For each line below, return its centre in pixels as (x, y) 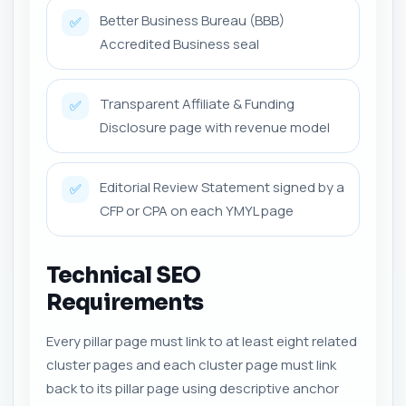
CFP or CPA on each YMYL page (197, 210)
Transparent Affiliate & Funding (197, 103)
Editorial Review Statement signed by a (222, 187)
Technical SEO (124, 275)
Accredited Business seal (179, 43)
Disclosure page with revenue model (215, 127)
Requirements (125, 302)
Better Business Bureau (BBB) (192, 20)
